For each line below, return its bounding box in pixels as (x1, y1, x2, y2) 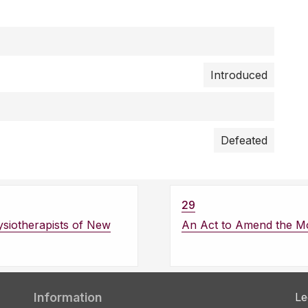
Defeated (221, 133, 267, 148)
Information (34, 290, 102, 305)
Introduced (210, 68, 267, 82)
